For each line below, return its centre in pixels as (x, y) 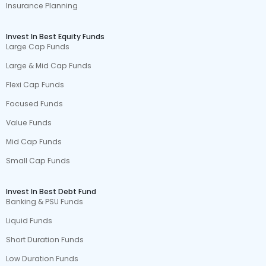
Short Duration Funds (45, 240)
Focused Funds (35, 104)
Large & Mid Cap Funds (49, 66)
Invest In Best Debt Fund (51, 191)
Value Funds (29, 123)
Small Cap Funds (38, 161)
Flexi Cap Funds (35, 85)
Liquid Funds (29, 221)
